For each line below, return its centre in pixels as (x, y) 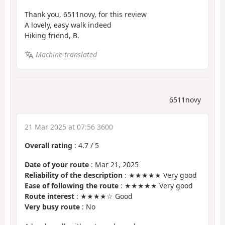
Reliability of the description (74, 175)
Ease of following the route (72, 186)
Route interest (49, 196)
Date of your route (57, 165)
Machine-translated (66, 55)
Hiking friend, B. (52, 35)
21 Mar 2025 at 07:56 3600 (69, 127)
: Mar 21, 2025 (114, 165)
